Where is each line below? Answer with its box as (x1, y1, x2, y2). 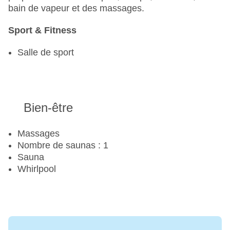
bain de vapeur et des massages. (8, 3, 144, 14)
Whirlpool (17, 164, 56, 175)
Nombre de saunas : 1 (17, 140, 108, 151)
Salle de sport (17, 47, 74, 58)
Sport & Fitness (8, 25, 76, 36)
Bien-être (24, 101, 73, 115)
